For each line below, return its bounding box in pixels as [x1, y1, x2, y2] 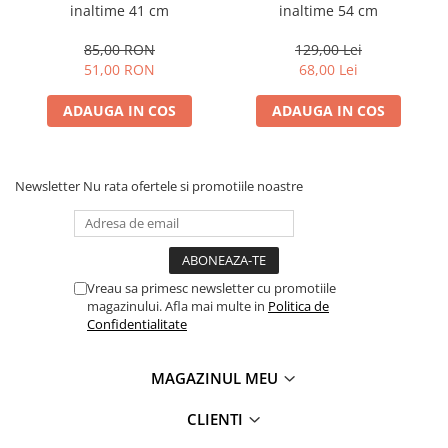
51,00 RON [84, 59, 155, 79]
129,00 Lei [295, 39, 362, 59]
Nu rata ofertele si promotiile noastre [83, 176, 303, 195]
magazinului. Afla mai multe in [87, 296, 268, 315]
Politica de [268, 296, 329, 315]
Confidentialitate [87, 314, 187, 333]
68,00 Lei [299, 59, 358, 79]
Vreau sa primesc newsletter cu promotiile [87, 278, 336, 297]
